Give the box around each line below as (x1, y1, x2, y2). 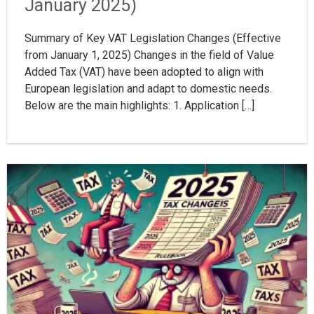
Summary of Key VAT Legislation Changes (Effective (25, 32, 281, 46)
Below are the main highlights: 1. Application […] (25, 99, 254, 113)
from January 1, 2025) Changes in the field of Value (25, 48, 274, 62)
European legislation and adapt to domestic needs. (25, 82, 272, 96)
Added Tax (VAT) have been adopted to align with (25, 65, 264, 79)
